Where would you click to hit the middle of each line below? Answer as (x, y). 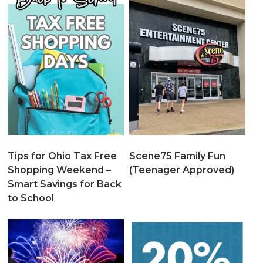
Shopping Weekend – (60, 170)
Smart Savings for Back (65, 184)
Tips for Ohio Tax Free (63, 156)
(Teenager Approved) (181, 170)
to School (31, 198)
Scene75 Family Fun (177, 156)
